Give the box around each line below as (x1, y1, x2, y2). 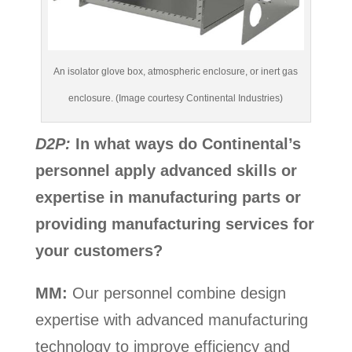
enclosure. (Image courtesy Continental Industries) (68, 93, 284, 104)
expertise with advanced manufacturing (35, 311, 308, 329)
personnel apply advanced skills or (35, 162, 297, 180)
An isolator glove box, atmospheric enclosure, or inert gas (53, 66, 299, 78)
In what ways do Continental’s (70, 135, 301, 153)
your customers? (35, 242, 163, 260)
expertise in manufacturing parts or (35, 189, 301, 207)
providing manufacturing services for (35, 215, 314, 233)
